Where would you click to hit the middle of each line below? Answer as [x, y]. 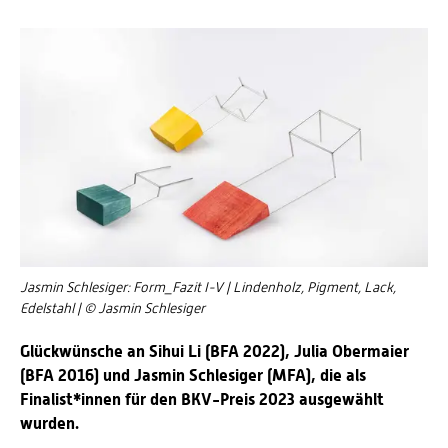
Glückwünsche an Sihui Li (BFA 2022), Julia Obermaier [214, 351]
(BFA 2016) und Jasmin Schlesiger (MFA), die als [193, 375]
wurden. [49, 423]
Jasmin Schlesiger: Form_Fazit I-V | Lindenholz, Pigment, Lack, [208, 287]
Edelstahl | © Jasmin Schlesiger [112, 308]
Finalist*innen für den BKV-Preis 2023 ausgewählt [202, 399]
